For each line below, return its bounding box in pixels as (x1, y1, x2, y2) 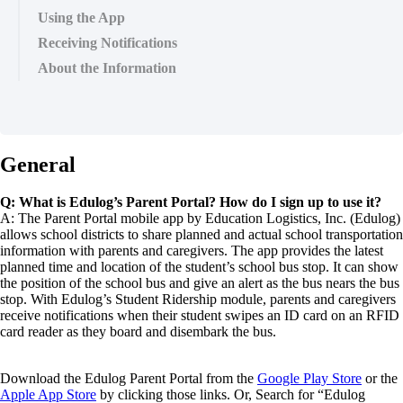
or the (362, 371, 398, 387)
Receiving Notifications (38, 34, 177, 50)
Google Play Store (257, 371, 362, 387)
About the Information (38, 59, 176, 76)
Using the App (38, 9, 125, 25)
